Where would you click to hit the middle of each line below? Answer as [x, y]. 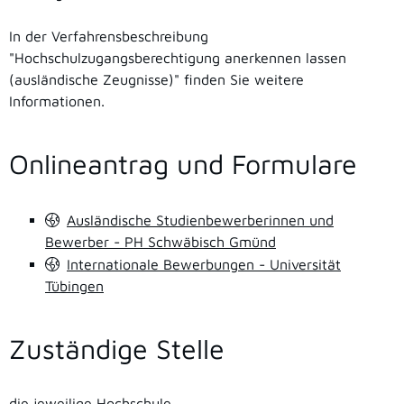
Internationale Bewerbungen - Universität [204, 264]
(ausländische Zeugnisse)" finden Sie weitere [156, 80]
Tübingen [74, 285]
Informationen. [57, 101]
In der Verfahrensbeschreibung [109, 37]
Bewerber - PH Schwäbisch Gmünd [161, 241]
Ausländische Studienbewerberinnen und [200, 220]
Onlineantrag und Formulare [183, 164]
